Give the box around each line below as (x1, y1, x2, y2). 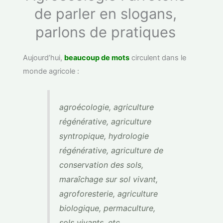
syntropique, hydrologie (59, 130, 149, 141)
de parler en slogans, (34, 5, 177, 23)
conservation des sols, (59, 159, 143, 170)
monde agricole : (23, 67, 80, 76)
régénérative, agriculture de (59, 145, 163, 155)
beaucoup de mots (64, 53, 130, 63)
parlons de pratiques (35, 23, 176, 41)
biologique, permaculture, (59, 203, 155, 213)
